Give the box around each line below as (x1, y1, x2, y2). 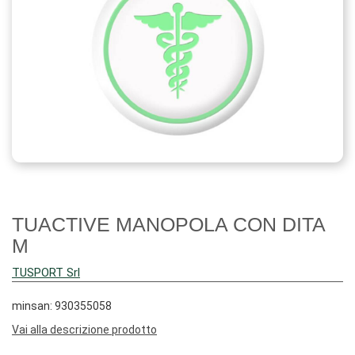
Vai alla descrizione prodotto (12, 323, 157, 336)
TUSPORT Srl (12, 265, 80, 280)
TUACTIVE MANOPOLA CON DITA (12, 213, 325, 235)
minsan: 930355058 (12, 300, 112, 312)
